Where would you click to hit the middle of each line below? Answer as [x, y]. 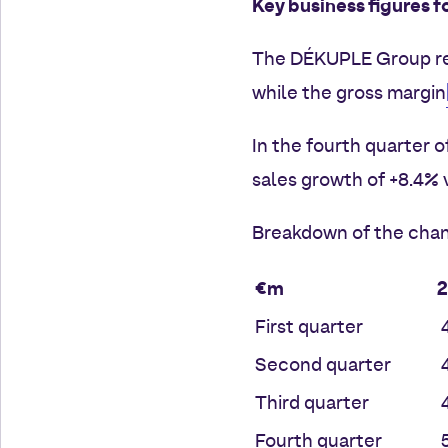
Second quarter [323, 366]
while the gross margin [349, 94]
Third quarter [312, 404]
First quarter [309, 328]
